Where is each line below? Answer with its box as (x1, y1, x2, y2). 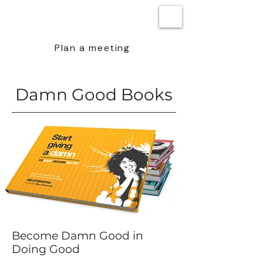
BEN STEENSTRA (12, 9, 97, 23)
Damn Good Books (15, 85, 173, 104)
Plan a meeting (55, 41, 130, 54)
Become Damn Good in (12, 229, 143, 242)
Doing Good (12, 242, 80, 256)
